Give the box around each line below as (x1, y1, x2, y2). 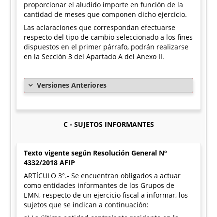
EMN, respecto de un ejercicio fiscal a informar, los (24, 190, 188, 200)
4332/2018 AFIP (24, 158, 76, 167)
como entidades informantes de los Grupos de (24, 181, 175, 190)
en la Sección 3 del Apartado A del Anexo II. (24, 52, 165, 61)
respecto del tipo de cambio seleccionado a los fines (24, 32, 193, 42)
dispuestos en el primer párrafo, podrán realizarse (24, 42, 189, 51)
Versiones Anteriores (37, 80, 107, 90)
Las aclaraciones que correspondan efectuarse (24, 23, 176, 32)
